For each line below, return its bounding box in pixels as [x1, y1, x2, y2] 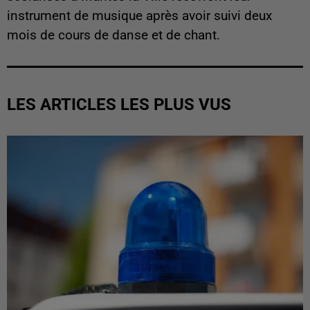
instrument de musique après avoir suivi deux [7, 8, 272, 24]
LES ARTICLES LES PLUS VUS [7, 94, 231, 114]
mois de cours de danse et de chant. [7, 27, 220, 43]
